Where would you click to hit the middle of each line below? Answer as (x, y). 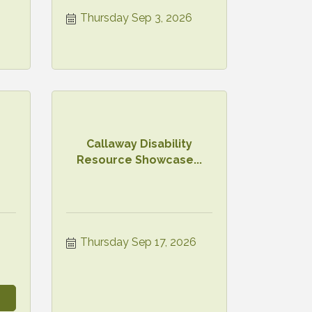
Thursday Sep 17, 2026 (138, 242)
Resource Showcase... (139, 159)
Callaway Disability (139, 143)
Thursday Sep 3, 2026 (136, 17)
